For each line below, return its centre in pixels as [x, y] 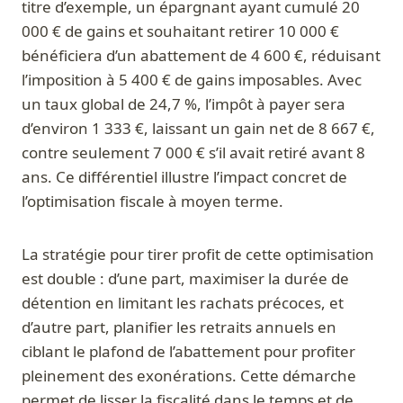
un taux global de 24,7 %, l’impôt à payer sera [184, 104]
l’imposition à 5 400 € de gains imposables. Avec [192, 80]
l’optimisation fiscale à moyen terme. [152, 201]
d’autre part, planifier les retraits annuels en [179, 327]
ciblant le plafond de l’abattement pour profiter [188, 352]
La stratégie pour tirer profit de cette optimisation [198, 255]
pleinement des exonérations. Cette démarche [189, 376]
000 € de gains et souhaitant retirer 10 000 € [180, 31]
